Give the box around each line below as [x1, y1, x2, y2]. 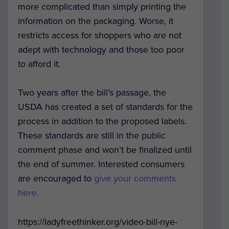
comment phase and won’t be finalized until [18, 144, 192, 156]
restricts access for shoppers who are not [18, 29, 181, 41]
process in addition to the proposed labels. [18, 116, 187, 127]
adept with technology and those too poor [18, 43, 185, 55]
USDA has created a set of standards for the [18, 101, 193, 113]
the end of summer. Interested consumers [18, 158, 185, 170]
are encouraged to [18, 173, 94, 185]
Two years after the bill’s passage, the [18, 87, 166, 99]
